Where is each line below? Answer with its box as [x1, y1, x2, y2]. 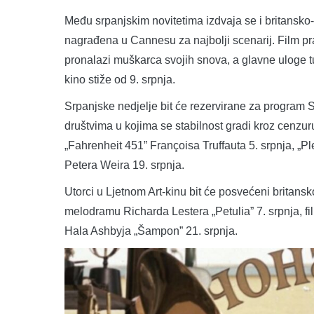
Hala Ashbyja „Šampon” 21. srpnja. [64, 225, 238, 237]
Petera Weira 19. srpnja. [64, 159, 184, 171]
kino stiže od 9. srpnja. [64, 74, 175, 86]
